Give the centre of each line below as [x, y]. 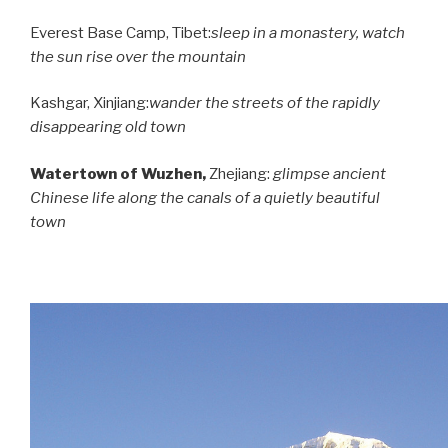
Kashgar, [61, 103]
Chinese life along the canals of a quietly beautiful [205, 197]
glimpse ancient [329, 173]
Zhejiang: [241, 173]
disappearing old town [108, 127]
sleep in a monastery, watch [308, 32]
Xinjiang [119, 103]
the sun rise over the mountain [138, 56]
